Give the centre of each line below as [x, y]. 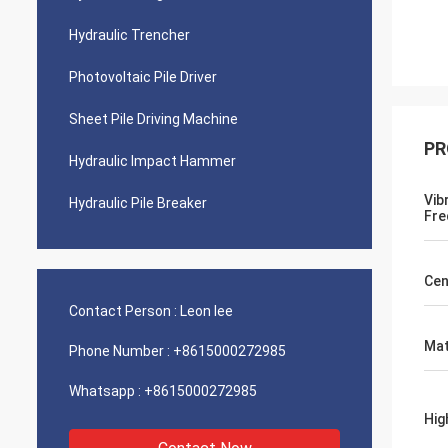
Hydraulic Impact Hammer [152, 161]
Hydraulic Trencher [129, 35]
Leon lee [206, 311]
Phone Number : [119, 351]
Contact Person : [123, 311]
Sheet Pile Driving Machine [153, 119]
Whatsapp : [105, 391]
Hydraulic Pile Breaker [138, 203]
